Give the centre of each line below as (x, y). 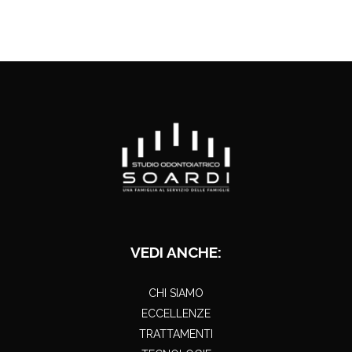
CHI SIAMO (176, 293)
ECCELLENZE (176, 314)
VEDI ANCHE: (176, 253)
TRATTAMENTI (176, 334)
